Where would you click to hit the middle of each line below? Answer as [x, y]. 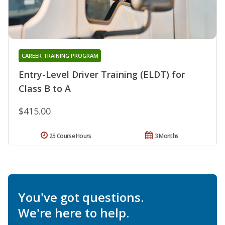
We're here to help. [74, 212]
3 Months [166, 136]
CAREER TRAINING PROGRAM [60, 55]
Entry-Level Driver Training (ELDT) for [102, 74]
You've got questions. [81, 197]
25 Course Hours [70, 136]
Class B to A [45, 88]
